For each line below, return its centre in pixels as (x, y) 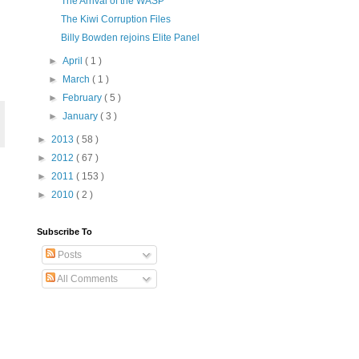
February (84, 98)
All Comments (87, 279)
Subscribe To (65, 232)
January (82, 117)
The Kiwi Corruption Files (115, 20)
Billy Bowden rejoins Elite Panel (130, 38)
